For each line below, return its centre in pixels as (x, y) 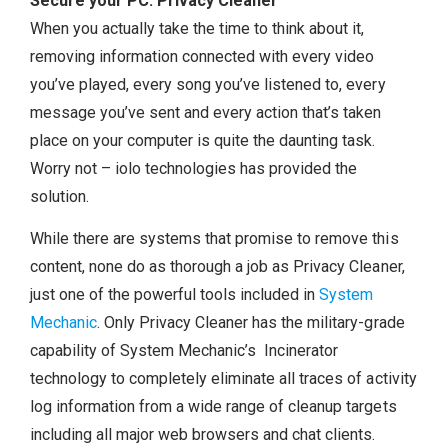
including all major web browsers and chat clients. (203, 435)
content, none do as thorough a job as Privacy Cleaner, (217, 267)
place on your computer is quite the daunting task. (203, 141)
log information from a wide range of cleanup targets (213, 407)
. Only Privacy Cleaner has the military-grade (251, 323)
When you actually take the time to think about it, (197, 29)
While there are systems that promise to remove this (214, 239)
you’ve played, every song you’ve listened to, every (208, 85)
